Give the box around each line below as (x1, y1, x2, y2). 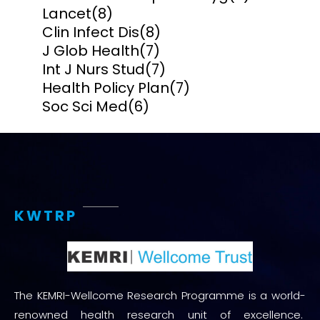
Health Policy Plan (42, 78, 169, 99)
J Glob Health (42, 41, 139, 61)
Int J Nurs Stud (42, 59, 145, 80)
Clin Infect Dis (42, 22, 139, 43)
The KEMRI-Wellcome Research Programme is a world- (14, 288, 306, 304)
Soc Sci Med (42, 96, 128, 117)
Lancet (42, 4, 91, 24)
